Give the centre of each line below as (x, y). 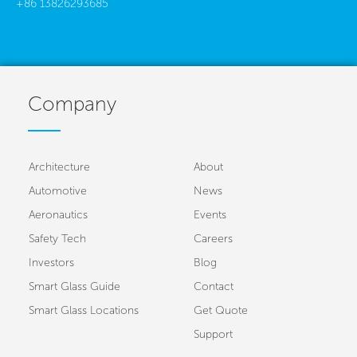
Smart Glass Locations (84, 310)
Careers (213, 238)
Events (210, 214)
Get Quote (220, 310)
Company (72, 104)
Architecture (59, 167)
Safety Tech (57, 238)
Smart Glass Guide (75, 286)
